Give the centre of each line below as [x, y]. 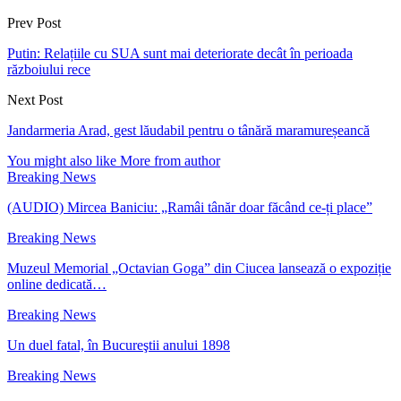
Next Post [35, 99]
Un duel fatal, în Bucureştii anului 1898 [119, 345]
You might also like [62, 160]
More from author [170, 160]
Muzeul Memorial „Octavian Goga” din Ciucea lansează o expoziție [199, 268]
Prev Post [34, 22]
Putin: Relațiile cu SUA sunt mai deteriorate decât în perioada [180, 53]
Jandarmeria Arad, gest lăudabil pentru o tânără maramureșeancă [188, 130]
